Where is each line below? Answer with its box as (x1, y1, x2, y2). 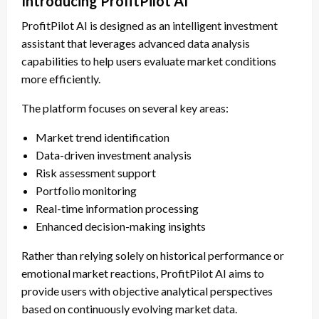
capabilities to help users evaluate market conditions (21, 54, 276, 68)
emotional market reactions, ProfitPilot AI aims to (21, 266, 264, 281)
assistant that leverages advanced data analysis (21, 36, 250, 51)
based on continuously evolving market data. (21, 302, 237, 316)
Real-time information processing (36, 202, 199, 216)
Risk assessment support (36, 166, 156, 180)
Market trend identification (36, 130, 169, 145)
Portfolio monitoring (36, 184, 137, 198)
